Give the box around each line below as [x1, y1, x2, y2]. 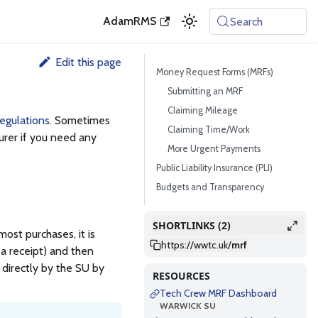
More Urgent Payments [168, 143, 261, 154]
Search [230, 14, 263, 28]
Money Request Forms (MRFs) [156, 67, 273, 77]
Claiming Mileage [168, 105, 238, 116]
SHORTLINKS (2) [153, 219, 231, 232]
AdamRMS [102, 14, 157, 28]
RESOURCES [153, 269, 210, 283]
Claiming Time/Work [168, 124, 250, 135]
